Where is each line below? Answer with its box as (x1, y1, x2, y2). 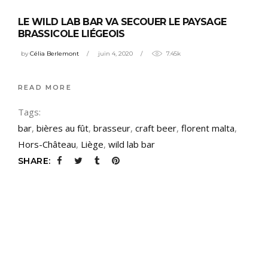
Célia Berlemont (30, 50, 79, 58)
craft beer (135, 122, 176, 135)
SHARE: (18, 156, 51, 167)
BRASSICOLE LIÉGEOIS (18, 28, 125, 39)
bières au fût (36, 122, 89, 135)
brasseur (93, 122, 130, 135)
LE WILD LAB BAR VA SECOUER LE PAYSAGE (18, 16, 227, 28)
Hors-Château (18, 138, 76, 151)
